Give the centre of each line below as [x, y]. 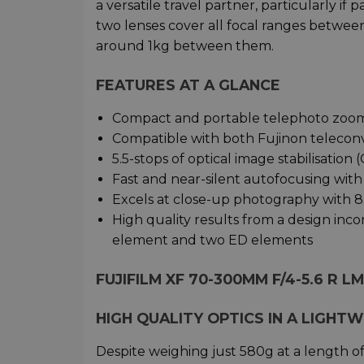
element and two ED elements [212, 240]
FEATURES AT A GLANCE [188, 84]
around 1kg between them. [185, 45]
